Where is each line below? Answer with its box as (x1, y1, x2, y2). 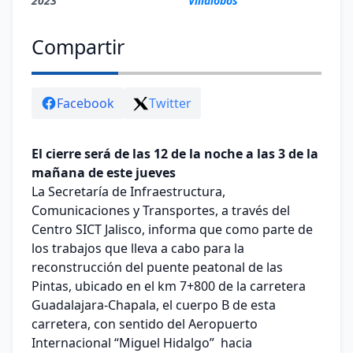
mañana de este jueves (32, 163, 176, 181)
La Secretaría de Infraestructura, (32, 182, 225, 200)
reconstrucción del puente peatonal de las (32, 258, 283, 276)
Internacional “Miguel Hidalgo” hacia (32, 333, 252, 351)
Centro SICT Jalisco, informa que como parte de (32, 220, 313, 238)
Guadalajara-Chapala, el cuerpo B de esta (32, 295, 276, 314)
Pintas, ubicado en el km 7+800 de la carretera (32, 277, 306, 295)
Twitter (149, 94, 191, 112)
